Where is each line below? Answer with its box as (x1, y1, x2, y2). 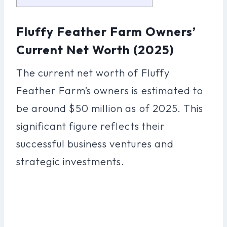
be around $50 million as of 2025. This (16, 101, 203, 115)
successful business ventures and (16, 137, 174, 150)
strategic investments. (16, 155, 125, 168)
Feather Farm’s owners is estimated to (16, 84, 203, 97)
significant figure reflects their (16, 119, 165, 132)
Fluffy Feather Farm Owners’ (16, 23, 197, 39)
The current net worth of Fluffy (16, 66, 170, 79)
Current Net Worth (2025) (16, 42, 175, 57)
